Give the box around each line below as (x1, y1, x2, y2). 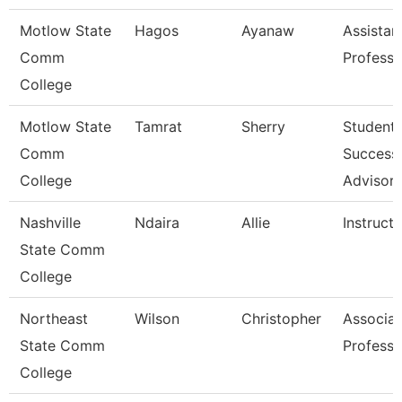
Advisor (343, 171, 395, 189)
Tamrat (135, 118, 182, 135)
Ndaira (135, 214, 179, 232)
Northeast (20, 310, 88, 328)
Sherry (241, 118, 285, 135)
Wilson (135, 310, 179, 328)
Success (343, 144, 398, 162)
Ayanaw (241, 22, 294, 39)
